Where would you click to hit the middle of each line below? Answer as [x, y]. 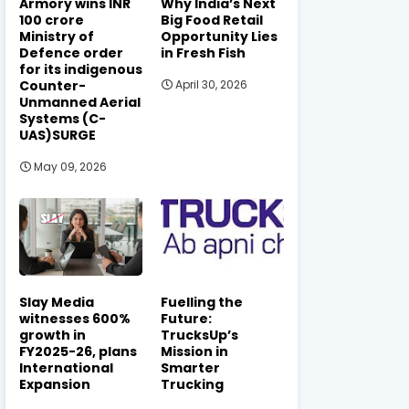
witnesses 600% [75, 318]
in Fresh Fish [203, 52]
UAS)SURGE [58, 135]
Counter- [52, 85]
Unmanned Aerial [80, 102]
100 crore [52, 20]
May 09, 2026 [70, 167]
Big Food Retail [212, 20]
